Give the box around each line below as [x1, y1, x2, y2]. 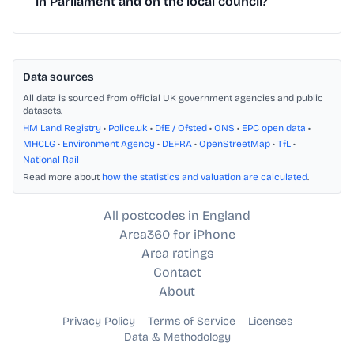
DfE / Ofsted [155, 122, 207, 134]
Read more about [23, 171, 102, 183]
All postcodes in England [104, 208, 250, 224]
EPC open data [242, 122, 306, 134]
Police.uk [108, 122, 148, 134]
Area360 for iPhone [119, 227, 235, 243]
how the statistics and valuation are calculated [102, 171, 307, 183]
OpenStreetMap [199, 138, 270, 150]
